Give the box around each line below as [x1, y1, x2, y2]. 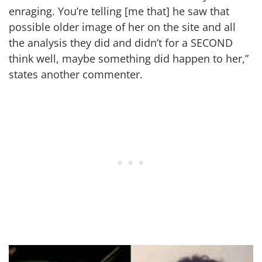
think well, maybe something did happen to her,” [9, 51, 249, 65]
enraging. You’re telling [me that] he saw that [9, 4, 229, 18]
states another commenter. [9, 67, 143, 81]
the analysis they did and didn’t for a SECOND [9, 35, 233, 50]
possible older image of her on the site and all [9, 19, 236, 34]
